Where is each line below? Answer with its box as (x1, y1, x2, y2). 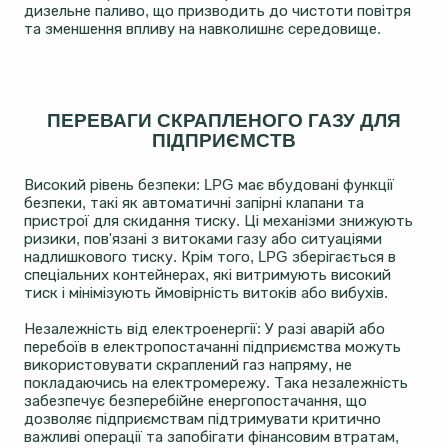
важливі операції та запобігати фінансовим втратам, (24, 428, 399, 446)
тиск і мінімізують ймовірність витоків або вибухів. (24, 284, 388, 302)
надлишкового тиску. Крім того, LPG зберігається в (24, 248, 396, 266)
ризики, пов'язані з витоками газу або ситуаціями (24, 230, 382, 248)
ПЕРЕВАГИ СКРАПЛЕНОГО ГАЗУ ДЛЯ (47, 110, 401, 132)
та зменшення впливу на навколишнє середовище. (24, 20, 381, 38)
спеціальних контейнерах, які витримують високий (24, 266, 391, 284)
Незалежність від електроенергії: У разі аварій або (24, 320, 385, 338)
